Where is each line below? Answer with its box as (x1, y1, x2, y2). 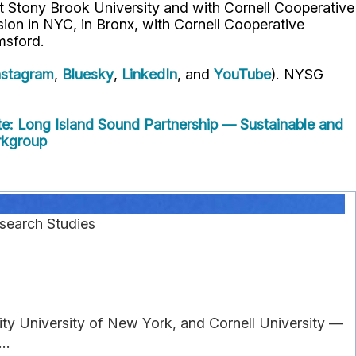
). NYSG (271, 66, 323, 83)
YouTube (214, 66, 271, 83)
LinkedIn (122, 66, 177, 83)
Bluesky (62, 66, 114, 83)
